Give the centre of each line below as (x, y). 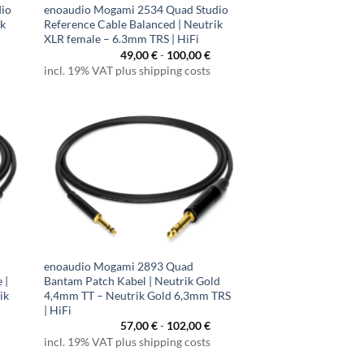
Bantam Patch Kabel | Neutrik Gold (132, 281)
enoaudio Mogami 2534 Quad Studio (136, 10)
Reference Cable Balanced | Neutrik (134, 24)
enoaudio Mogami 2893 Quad (119, 266)
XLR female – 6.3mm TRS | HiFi (122, 39)
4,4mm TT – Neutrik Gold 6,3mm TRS (138, 296)
